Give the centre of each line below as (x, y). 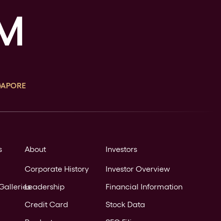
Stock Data (125, 205)
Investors (121, 149)
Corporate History (57, 169)
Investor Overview (138, 169)
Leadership (45, 187)
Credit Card (46, 205)
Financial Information (144, 187)
